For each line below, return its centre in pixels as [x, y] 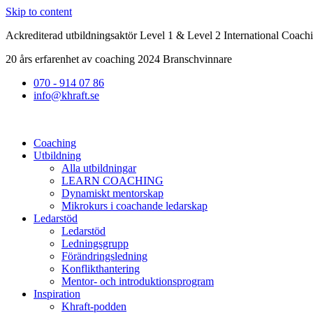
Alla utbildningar [99, 168]
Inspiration [57, 294]
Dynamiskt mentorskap [112, 193]
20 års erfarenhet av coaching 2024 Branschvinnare [119, 59]
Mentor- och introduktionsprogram [138, 281]
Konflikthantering [101, 269]
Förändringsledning [104, 256]
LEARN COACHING [112, 181]
